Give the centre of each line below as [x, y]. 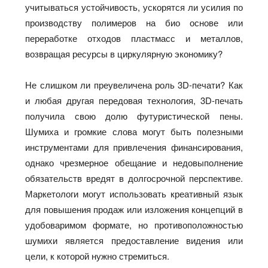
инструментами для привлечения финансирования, [134, 147]
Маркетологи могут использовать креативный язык [134, 193]
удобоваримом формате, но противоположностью [134, 224]
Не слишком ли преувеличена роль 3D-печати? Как [134, 84]
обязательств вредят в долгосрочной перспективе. [134, 178]
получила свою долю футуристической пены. [134, 115]
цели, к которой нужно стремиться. [99, 255]
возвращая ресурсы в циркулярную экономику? [125, 53]
